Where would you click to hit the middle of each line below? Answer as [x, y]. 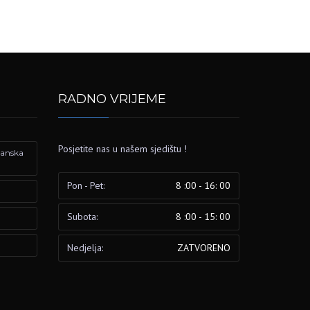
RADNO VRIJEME [112, 99]
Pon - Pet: [85, 185]
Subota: [82, 216]
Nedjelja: [85, 247]
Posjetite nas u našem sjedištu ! [122, 148]
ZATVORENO [203, 247]
